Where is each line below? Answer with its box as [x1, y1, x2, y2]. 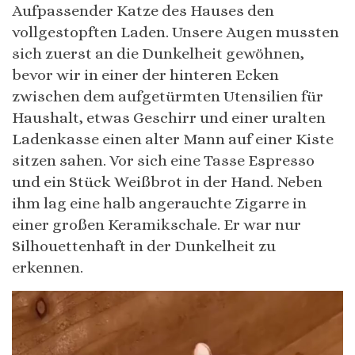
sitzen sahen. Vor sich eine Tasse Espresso [12, 151, 315, 170]
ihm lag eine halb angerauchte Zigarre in [12, 194, 307, 213]
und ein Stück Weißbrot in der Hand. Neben [12, 173, 323, 192]
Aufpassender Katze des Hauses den [12, 2, 274, 21]
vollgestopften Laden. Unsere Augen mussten [12, 23, 339, 42]
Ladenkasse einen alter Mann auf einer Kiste [12, 130, 334, 149]
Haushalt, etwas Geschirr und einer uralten [12, 109, 326, 128]
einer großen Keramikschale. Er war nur [12, 216, 301, 235]
